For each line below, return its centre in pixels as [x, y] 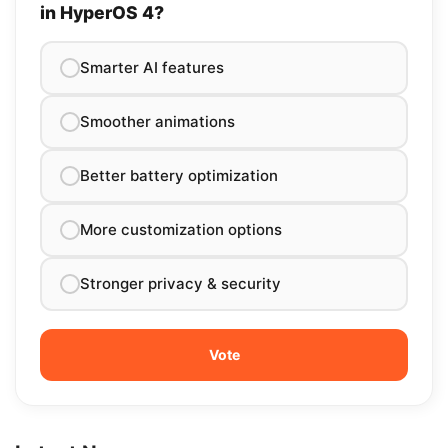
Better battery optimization [179, 176]
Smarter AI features [152, 68]
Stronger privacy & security [180, 284]
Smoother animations [157, 122]
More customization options [181, 230]
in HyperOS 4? [102, 13]
